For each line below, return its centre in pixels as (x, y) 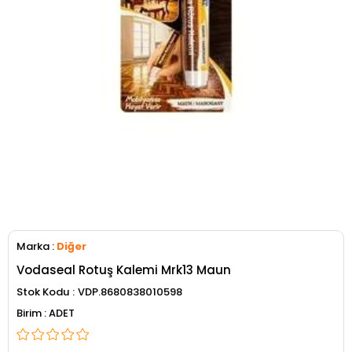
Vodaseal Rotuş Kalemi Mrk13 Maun (124, 270)
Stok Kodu (43, 292)
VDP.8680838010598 (130, 292)
